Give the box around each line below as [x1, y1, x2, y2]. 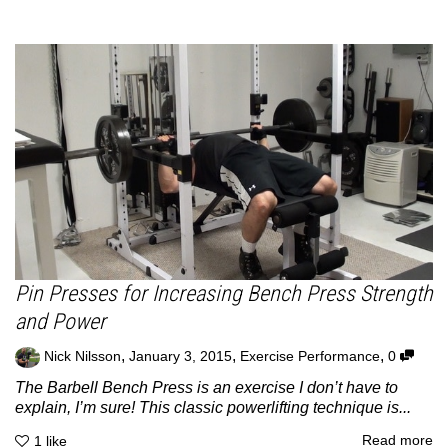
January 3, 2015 [129, 348, 232, 364]
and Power [15, 308, 106, 334]
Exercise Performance [240, 348, 380, 364]
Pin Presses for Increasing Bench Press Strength [15, 280, 433, 306]
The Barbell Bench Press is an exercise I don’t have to [15, 378, 398, 396]
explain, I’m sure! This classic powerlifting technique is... [15, 398, 411, 416]
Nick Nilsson [44, 348, 121, 364]
